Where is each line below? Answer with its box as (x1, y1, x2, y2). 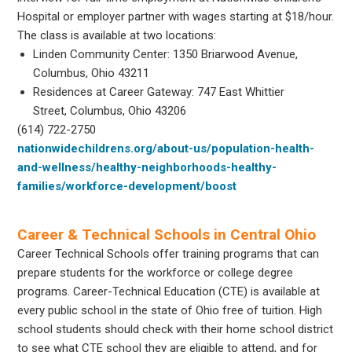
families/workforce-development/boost (17, 178, 237, 193)
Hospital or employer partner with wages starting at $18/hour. (17, 9, 335, 24)
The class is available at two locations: (17, 27, 217, 42)
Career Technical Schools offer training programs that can (17, 246, 320, 261)
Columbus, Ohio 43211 (33, 65, 150, 80)
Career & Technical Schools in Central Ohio (17, 225, 317, 244)
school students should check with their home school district (17, 321, 334, 336)
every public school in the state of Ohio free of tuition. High (17, 302, 323, 317)
